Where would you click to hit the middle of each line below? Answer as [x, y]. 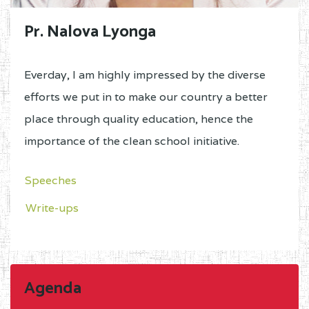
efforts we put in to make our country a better [146, 97]
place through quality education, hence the [139, 119]
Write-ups [52, 208]
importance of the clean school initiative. [132, 141]
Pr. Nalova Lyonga [90, 32]
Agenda [53, 289]
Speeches [51, 181]
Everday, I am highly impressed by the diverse [145, 75]
